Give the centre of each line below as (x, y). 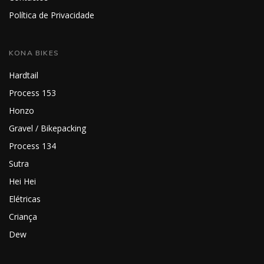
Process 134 (32, 146)
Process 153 (32, 93)
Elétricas (25, 199)
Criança (23, 217)
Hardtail (24, 75)
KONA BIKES (34, 53)
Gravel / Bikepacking (47, 128)
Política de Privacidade (52, 15)
